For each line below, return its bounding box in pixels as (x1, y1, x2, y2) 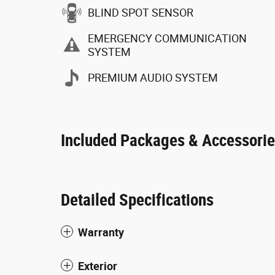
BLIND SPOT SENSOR (88, 6, 193, 19)
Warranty (78, 226, 124, 239)
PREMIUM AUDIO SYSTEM (88, 71, 218, 84)
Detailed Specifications (61, 190, 214, 211)
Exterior (78, 260, 117, 273)
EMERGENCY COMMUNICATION (88, 31, 247, 45)
